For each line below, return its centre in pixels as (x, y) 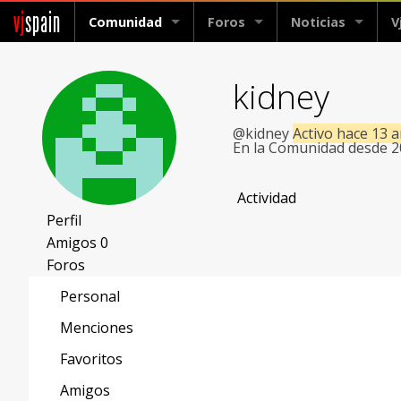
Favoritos (91, 359)
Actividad (267, 198)
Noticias (318, 22)
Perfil (64, 221)
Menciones (97, 328)
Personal (90, 297)
